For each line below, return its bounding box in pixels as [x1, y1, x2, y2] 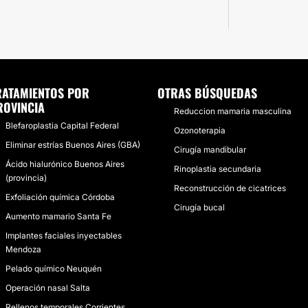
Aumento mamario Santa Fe [5, 211, 111, 221]
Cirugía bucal [173, 202, 225, 212]
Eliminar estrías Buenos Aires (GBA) [5, 140, 140, 150]
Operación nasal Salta [5, 283, 90, 293]
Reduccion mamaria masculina [173, 106, 291, 116]
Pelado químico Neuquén [5, 263, 102, 274]
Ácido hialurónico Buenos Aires [5, 159, 124, 169]
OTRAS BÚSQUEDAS [157, 84, 257, 102]
